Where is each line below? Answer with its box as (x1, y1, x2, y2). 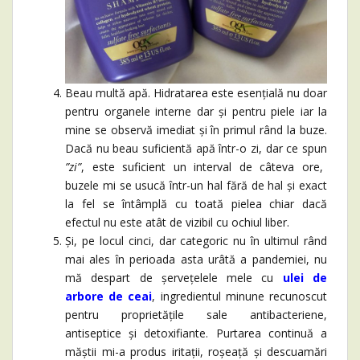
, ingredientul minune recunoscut (152, 288, 328, 305)
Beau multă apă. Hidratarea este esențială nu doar (65, 85, 327, 101)
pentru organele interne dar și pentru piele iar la (65, 104, 327, 120)
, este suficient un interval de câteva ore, (81, 159, 323, 175)
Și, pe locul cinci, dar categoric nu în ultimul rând (65, 233, 327, 249)
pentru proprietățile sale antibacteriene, (65, 307, 327, 323)
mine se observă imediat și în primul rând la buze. (65, 122, 327, 138)
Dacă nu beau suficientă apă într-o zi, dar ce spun (65, 141, 327, 157)
